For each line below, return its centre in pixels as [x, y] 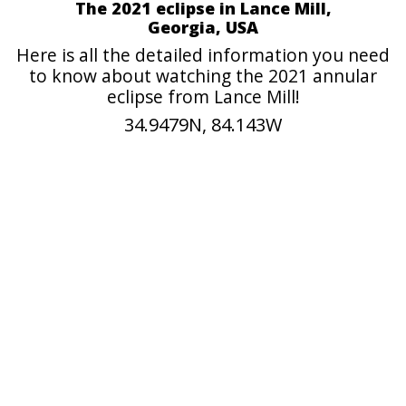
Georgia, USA [203, 27]
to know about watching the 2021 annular [203, 76]
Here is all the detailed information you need [203, 55]
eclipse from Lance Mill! [203, 97]
